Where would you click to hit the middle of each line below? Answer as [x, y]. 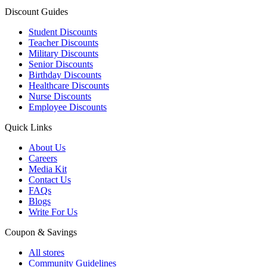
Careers [43, 159]
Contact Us [50, 180]
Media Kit [48, 169]
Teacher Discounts [63, 43]
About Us [47, 148]
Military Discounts [63, 54]
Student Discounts [63, 32]
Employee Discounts [68, 107]
